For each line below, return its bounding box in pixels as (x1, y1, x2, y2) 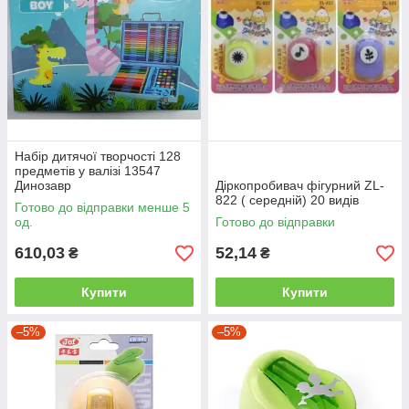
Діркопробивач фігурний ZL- (215, 178, 384, 194)
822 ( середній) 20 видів (215, 193, 359, 208)
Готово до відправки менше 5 (15, 200, 190, 215)
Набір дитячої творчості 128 (15, 149, 181, 164)
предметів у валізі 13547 (15, 163, 161, 179)
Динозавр (15, 178, 71, 194)
